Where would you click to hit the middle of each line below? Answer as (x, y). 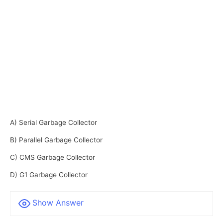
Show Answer (58, 202)
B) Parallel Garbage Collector (56, 140)
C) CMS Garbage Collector (53, 157)
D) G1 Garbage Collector (49, 174)
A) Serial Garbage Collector (54, 122)
